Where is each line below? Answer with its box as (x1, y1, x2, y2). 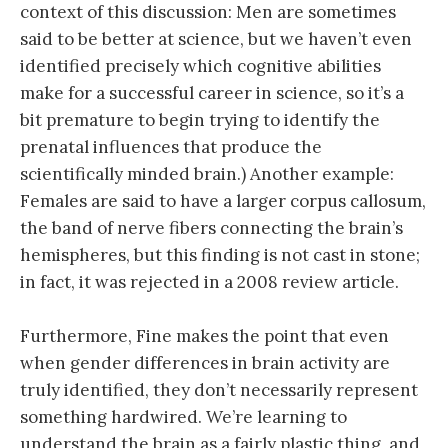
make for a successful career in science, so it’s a (20, 81, 404, 104)
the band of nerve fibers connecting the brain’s (20, 216, 403, 239)
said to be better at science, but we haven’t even (20, 27, 412, 50)
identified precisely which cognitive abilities (20, 54, 381, 77)
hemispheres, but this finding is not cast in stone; (20, 243, 420, 266)
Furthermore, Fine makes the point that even (20, 324, 389, 347)
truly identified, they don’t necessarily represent (20, 378, 418, 401)
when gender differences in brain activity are (20, 351, 390, 374)
